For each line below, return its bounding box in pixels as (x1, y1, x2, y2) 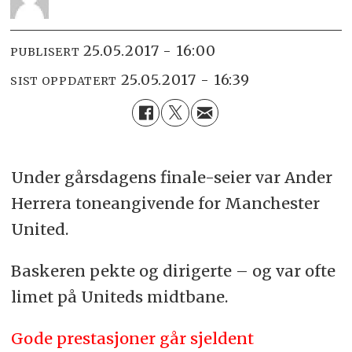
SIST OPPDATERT (10, 73, 118, 88)
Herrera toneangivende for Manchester (10, 193, 320, 214)
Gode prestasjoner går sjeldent (10, 328, 254, 348)
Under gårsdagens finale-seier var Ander (10, 167, 332, 188)
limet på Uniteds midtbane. (10, 287, 228, 307)
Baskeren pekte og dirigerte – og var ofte (10, 261, 335, 281)
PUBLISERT (10, 44, 80, 59)
